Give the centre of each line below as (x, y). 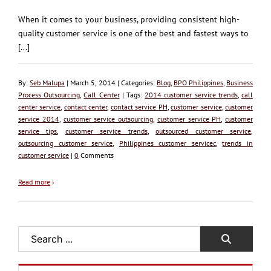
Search (33, 246)
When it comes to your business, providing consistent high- (129, 19)
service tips (38, 131)
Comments (96, 155)
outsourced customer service (204, 131)
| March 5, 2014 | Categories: (111, 82)
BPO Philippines (198, 82)
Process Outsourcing (49, 94)
